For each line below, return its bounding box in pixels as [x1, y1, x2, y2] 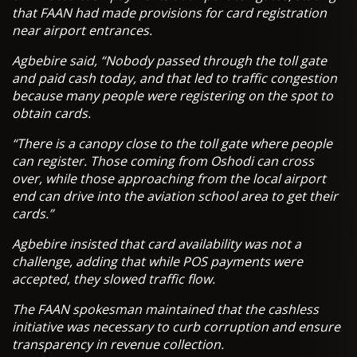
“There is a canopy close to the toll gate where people [12, 135, 332, 153]
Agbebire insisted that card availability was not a [12, 235, 301, 253]
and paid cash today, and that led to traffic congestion [12, 69, 337, 88]
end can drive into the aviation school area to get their [12, 187, 338, 206]
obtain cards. [12, 104, 91, 123]
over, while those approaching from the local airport [12, 170, 326, 188]
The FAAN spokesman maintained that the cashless [12, 300, 319, 319]
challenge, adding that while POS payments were [12, 253, 303, 271]
